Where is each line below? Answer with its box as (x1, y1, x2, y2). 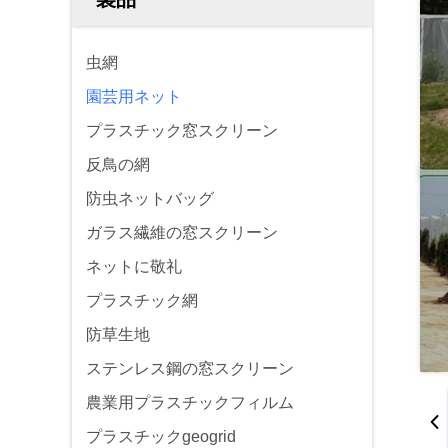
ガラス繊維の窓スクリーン (86, 224, 278, 241)
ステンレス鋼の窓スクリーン (86, 360, 294, 377)
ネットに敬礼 (86, 258, 182, 275)
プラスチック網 (86, 292, 198, 309)
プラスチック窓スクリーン (86, 122, 278, 139)
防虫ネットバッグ (86, 190, 214, 207)
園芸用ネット (86, 88, 182, 105)
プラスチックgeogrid (86, 428, 236, 445)
